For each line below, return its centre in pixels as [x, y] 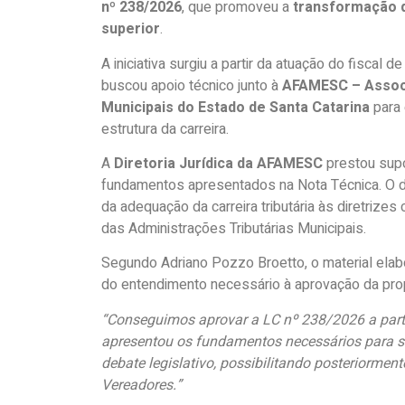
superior [131, 29]
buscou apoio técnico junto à [192, 85]
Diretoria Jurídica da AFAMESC [218, 163]
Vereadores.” [141, 385]
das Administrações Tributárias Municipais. [234, 228]
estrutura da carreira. [165, 129]
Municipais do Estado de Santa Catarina [235, 107]
